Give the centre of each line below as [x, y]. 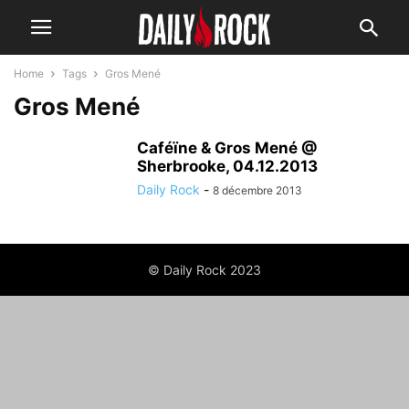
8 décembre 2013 [257, 190]
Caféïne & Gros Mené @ [227, 148]
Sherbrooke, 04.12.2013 [227, 166]
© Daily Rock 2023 [204, 270]
